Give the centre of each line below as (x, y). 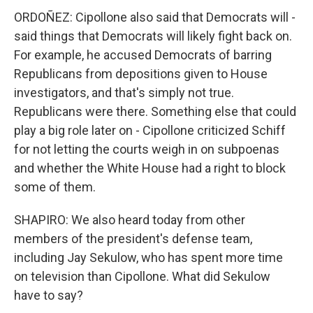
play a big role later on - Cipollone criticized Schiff (150, 130)
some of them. (55, 187)
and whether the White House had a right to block (150, 168)
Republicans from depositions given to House (141, 74)
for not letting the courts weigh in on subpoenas (147, 149)
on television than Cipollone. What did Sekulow (142, 276)
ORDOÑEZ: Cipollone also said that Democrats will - (155, 17)
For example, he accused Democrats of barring (143, 55)
